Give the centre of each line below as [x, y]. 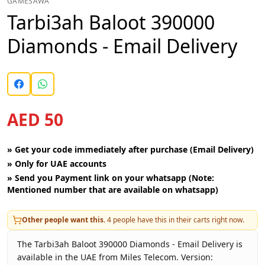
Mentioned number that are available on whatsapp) [113, 190]
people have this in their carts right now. [178, 220]
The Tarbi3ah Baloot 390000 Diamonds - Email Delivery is [130, 244]
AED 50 [35, 119]
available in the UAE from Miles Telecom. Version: [115, 257]
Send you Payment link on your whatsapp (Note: [114, 178]
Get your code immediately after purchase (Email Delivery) [134, 149]
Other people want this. [64, 220]
